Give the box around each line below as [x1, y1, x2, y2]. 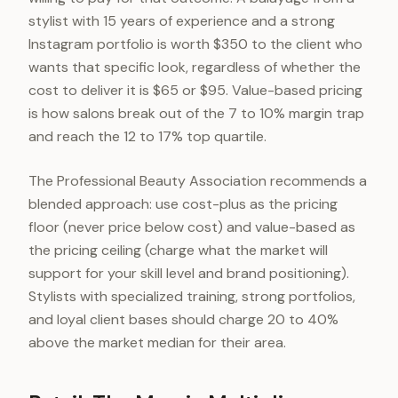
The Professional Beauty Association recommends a [28, 171, 367, 190]
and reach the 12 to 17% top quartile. [28, 127, 267, 146]
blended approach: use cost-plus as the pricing [28, 195, 338, 213]
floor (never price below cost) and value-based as [28, 218, 355, 236]
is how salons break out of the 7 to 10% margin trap [28, 104, 364, 123]
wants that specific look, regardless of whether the [28, 58, 361, 76]
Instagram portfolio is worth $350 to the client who [28, 35, 362, 53]
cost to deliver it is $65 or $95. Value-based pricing [28, 81, 362, 99]
